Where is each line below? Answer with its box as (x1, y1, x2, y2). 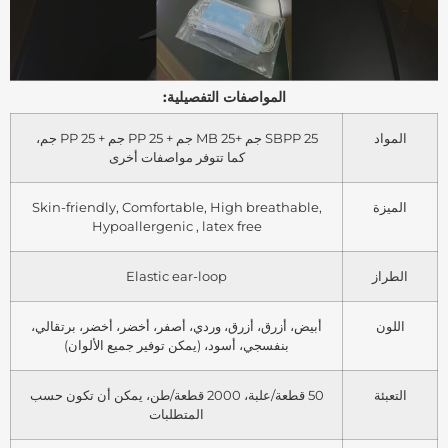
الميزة (373, 198, 407, 215)
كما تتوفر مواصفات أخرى (108, 148, 245, 165)
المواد (373, 129, 407, 146)
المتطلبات (149, 405, 204, 422)
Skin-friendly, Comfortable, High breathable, (31, 198, 322, 215)
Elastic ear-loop (126, 267, 227, 284)
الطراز (372, 267, 408, 284)
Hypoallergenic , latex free (91, 217, 262, 234)
